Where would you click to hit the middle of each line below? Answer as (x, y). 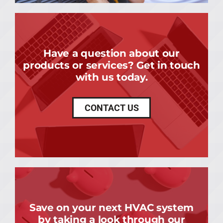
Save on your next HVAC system (111, 208)
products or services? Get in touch (111, 65)
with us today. (111, 77)
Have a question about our (111, 53)
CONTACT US (111, 108)
